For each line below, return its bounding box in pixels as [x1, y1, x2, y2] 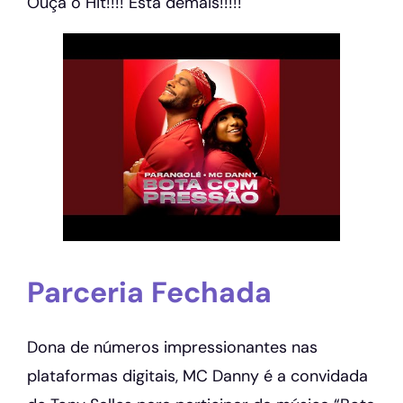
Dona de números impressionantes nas [27, 336, 318, 358]
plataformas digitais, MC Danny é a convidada [27, 364, 368, 387]
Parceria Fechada [27, 273, 272, 312]
